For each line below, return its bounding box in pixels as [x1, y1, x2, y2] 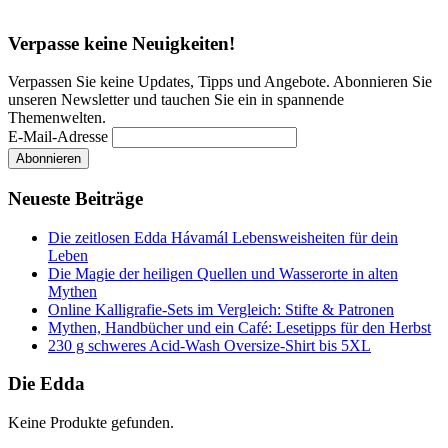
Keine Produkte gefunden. [8, 414, 174, 432]
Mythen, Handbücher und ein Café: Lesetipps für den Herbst [48, 318, 431, 336]
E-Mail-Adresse [8, 128, 108, 146]
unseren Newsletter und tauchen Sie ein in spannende [8, 91, 344, 109]
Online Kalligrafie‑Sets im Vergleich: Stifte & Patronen [48, 300, 394, 318]
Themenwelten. [8, 109, 106, 127]
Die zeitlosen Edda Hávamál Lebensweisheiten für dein [48, 228, 398, 246]
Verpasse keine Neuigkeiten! [8, 32, 235, 54]
